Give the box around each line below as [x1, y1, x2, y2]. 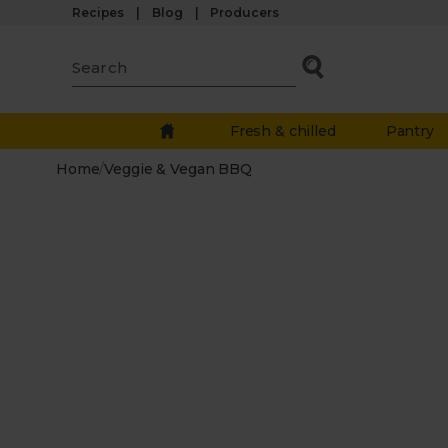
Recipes [72, 5, 125, 20]
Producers [210, 5, 279, 20]
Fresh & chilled [229, 122, 336, 140]
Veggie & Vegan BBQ [104, 160, 252, 178]
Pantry [385, 122, 434, 140]
